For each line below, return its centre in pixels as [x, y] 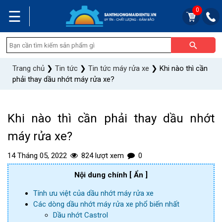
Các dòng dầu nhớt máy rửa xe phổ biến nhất [106, 204]
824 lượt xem [103, 156]
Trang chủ [28, 68]
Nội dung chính [102, 175]
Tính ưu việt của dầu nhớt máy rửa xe [93, 193]
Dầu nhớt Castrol [81, 215]
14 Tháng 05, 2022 [37, 156]
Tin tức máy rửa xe [119, 68]
